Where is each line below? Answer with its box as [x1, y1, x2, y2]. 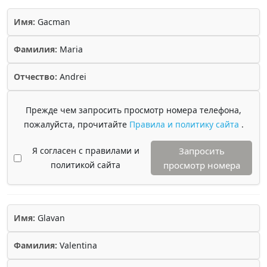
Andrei [57, 71, 86, 82]
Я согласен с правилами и [32, 145, 139, 156]
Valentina [57, 240, 97, 251]
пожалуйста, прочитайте [23, 119, 129, 130]
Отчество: [14, 71, 57, 82]
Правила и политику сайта [129, 119, 241, 130]
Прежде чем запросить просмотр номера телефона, [26, 104, 241, 116]
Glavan [35, 212, 65, 223]
